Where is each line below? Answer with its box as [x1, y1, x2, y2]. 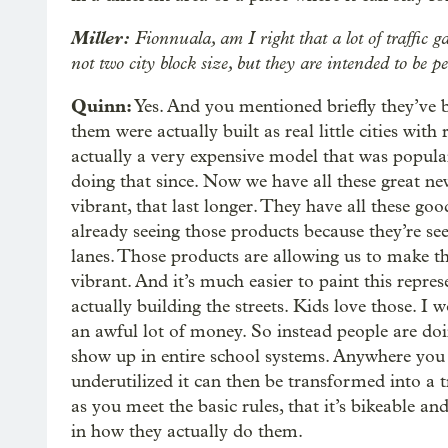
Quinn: [71, 95, 132, 117]
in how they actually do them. [71, 421, 303, 442]
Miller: [71, 27, 130, 49]
